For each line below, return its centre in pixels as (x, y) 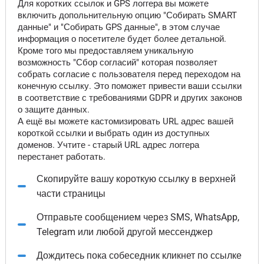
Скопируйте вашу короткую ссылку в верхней (136, 179)
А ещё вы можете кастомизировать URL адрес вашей (125, 121)
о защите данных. (53, 110)
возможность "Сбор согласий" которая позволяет (117, 62)
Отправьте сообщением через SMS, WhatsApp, (138, 217)
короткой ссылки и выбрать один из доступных (113, 133)
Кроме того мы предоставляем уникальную (105, 51)
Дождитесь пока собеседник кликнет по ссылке (139, 255)
